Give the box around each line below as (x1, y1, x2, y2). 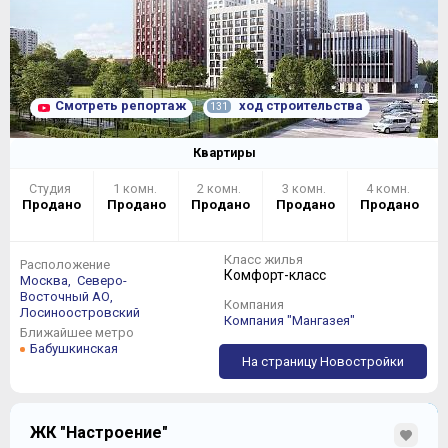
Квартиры (192, 144, 256, 160)
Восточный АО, (20, 288, 116, 304)
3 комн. (281, 180, 329, 196)
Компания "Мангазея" (224, 312, 355, 328)
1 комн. (112, 180, 160, 196)
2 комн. (197, 180, 245, 196)
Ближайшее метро (20, 324, 134, 340)
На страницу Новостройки (242, 353, 405, 369)
